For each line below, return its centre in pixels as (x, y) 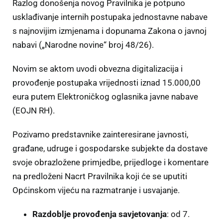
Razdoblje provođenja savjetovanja (100, 214)
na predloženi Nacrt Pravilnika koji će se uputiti (100, 176)
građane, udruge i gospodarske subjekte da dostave (110, 149)
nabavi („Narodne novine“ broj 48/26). (83, 45)
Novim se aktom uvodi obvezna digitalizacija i (98, 69)
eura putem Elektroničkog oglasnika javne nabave (105, 97)
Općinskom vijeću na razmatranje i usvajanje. (96, 190)
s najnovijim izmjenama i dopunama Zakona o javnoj (110, 31)
